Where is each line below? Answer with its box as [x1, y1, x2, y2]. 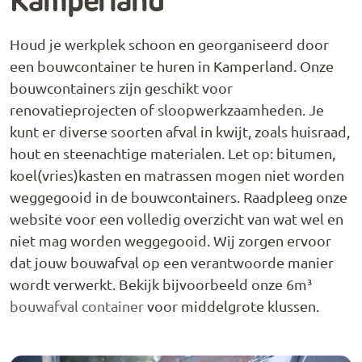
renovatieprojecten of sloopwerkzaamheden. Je [10, 100, 324, 118]
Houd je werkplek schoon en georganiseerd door [10, 35, 329, 53]
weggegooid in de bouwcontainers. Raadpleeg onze [10, 187, 347, 205]
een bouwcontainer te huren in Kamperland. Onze [10, 57, 334, 74]
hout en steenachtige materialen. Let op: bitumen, [10, 144, 335, 162]
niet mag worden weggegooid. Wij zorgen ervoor [10, 231, 331, 249]
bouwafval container [10, 297, 144, 314]
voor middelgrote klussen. [144, 297, 319, 314]
